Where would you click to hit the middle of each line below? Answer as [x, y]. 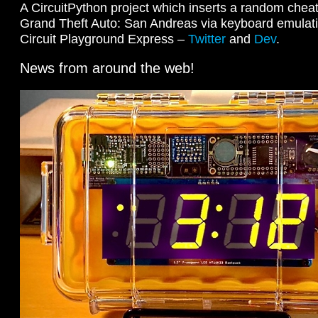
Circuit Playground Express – [104, 39]
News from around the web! [107, 68]
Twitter [207, 39]
